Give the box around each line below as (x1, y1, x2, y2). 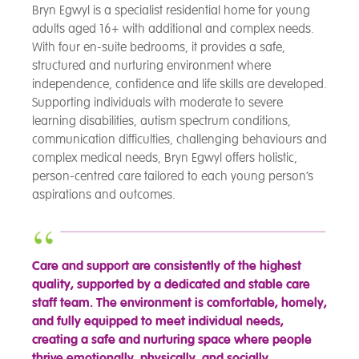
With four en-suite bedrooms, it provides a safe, (32, 39, 285, 56)
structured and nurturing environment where (32, 58, 271, 75)
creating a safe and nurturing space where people (32, 332, 312, 349)
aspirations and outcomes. (32, 187, 175, 204)
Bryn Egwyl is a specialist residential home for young (32, 2, 310, 19)
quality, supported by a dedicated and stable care (32, 276, 310, 293)
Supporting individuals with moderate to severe (32, 95, 283, 111)
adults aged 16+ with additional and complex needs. (32, 21, 314, 38)
